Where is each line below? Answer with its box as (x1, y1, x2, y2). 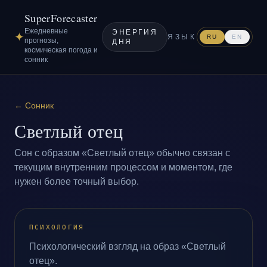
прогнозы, (24, 36, 58, 45)
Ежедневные (24, 27, 68, 35)
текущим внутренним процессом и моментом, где (14, 162, 232, 172)
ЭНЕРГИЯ (112, 28, 158, 36)
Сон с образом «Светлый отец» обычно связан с (14, 148, 230, 158)
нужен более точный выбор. (14, 176, 139, 187)
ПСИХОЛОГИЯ (29, 223, 85, 231)
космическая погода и (24, 46, 98, 54)
